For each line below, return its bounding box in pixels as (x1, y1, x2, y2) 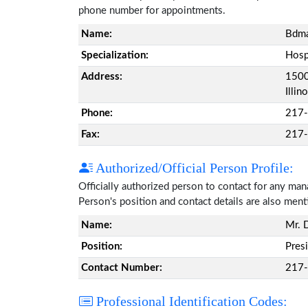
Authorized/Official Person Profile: (93, 160, 294, 175)
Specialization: (81, 50, 148, 60)
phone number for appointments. (78, 5, 225, 16)
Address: (81, 71, 122, 82)
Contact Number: (81, 263, 162, 273)
